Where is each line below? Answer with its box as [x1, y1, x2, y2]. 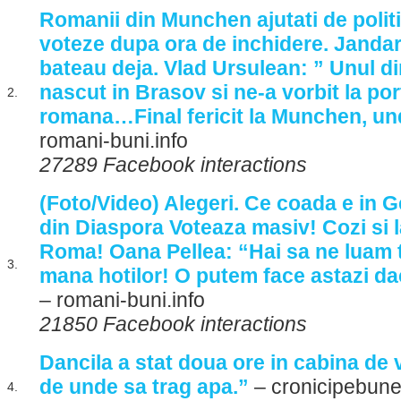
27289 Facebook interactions [39, 153, 307, 176]
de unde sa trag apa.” [39, 375, 249, 398]
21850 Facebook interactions [39, 312, 307, 336]
